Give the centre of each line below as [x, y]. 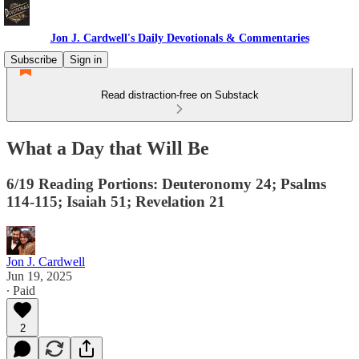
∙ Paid [21, 290]
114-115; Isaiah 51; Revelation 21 [116, 201]
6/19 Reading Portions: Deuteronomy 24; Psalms [166, 184]
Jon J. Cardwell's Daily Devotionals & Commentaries [179, 38]
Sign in [86, 60]
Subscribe [34, 60]
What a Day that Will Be [108, 148]
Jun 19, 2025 [39, 276]
